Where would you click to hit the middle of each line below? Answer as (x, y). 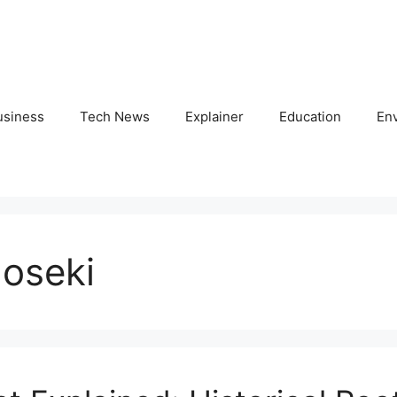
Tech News (115, 117)
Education (310, 117)
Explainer (214, 117)
